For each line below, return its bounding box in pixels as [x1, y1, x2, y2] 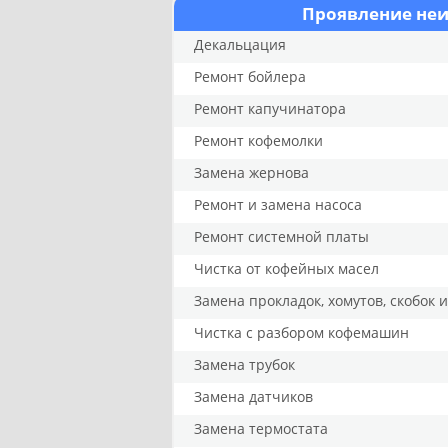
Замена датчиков [194, 387, 313, 406]
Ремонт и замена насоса [194, 195, 362, 214]
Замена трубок [194, 355, 295, 374]
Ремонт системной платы [194, 227, 369, 246]
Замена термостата [194, 419, 328, 438]
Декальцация [194, 35, 286, 54]
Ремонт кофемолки [194, 131, 323, 150]
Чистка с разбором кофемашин [194, 323, 409, 342]
